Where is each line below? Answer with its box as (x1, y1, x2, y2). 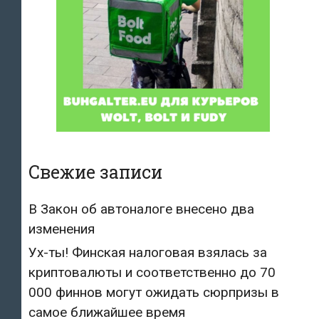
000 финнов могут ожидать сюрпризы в (28, 283, 279, 300)
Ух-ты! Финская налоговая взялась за (28, 244, 267, 261)
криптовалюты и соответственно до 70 (28, 263, 276, 281)
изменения (28, 220, 95, 237)
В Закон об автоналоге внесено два (28, 200, 254, 217)
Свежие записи (28, 159, 162, 184)
